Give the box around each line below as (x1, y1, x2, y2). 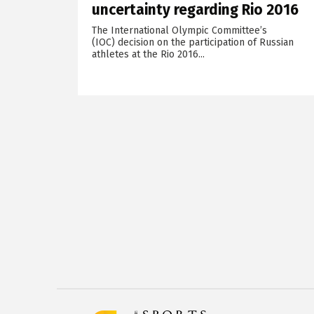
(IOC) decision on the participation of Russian (91, 36, 294, 49)
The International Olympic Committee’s (91, 25, 267, 37)
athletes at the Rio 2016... (91, 48, 205, 61)
